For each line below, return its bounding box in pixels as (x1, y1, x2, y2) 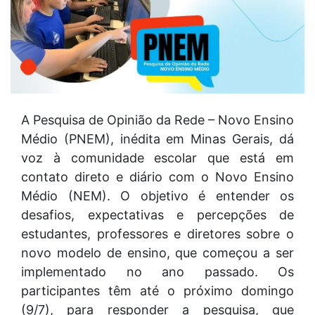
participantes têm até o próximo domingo (21, 283, 294, 298)
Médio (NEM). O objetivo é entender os (21, 188, 294, 203)
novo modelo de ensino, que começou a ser (21, 245, 294, 260)
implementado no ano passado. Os (21, 264, 294, 279)
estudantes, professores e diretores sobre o (21, 226, 294, 241)
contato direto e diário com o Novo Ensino (21, 169, 294, 184)
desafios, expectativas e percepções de (21, 207, 294, 222)
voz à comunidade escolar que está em (21, 150, 294, 165)
